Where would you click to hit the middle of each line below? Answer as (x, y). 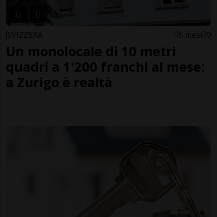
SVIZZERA (25, 35)
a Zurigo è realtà (59, 82)
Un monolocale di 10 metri (91, 51)
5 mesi (190, 35)
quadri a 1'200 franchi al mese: (105, 66)
